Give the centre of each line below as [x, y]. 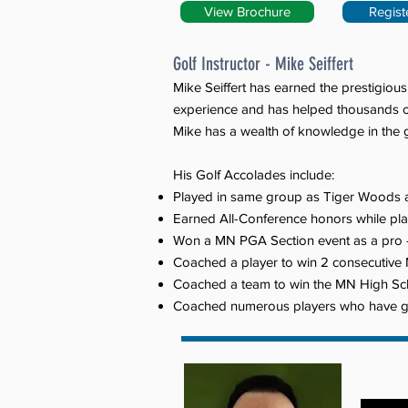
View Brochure [247, 11]
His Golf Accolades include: [254, 174]
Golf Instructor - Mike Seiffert [263, 64]
